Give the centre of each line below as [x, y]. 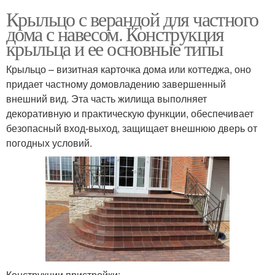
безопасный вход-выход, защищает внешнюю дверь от [132, 128]
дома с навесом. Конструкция [115, 34]
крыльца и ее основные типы [115, 48]
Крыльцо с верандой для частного [132, 19]
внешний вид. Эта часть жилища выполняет [107, 99]
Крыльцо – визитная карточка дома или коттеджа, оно [129, 69]
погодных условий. [49, 143]
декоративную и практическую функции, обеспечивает [130, 114]
